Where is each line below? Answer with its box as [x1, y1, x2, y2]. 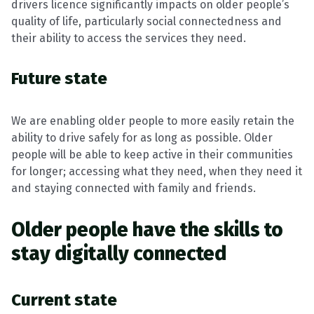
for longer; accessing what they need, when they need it [11, 165, 302, 178]
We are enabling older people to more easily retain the [11, 114, 294, 128]
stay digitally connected [11, 242, 226, 265]
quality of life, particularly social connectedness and [11, 15, 282, 28]
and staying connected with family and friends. [11, 182, 256, 195]
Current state [11, 290, 117, 310]
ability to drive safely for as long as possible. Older [11, 131, 273, 144]
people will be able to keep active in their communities [11, 148, 293, 161]
